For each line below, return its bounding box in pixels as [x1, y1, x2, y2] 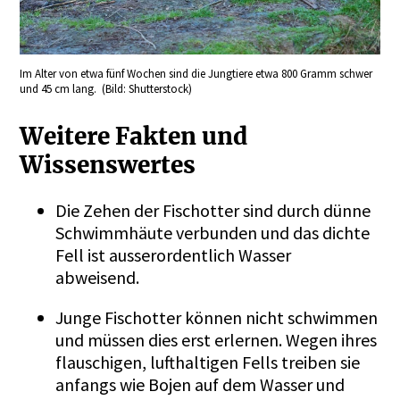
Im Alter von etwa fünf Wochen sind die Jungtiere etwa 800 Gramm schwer [20, 65, 373, 81]
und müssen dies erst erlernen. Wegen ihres [55, 328, 378, 351]
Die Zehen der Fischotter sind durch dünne [55, 198, 371, 221]
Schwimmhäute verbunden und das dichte [55, 221, 371, 244]
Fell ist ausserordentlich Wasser [55, 243, 292, 266]
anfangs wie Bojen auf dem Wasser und [55, 372, 346, 396]
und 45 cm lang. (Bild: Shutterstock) [20, 80, 193, 96]
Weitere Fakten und [20, 121, 248, 152]
